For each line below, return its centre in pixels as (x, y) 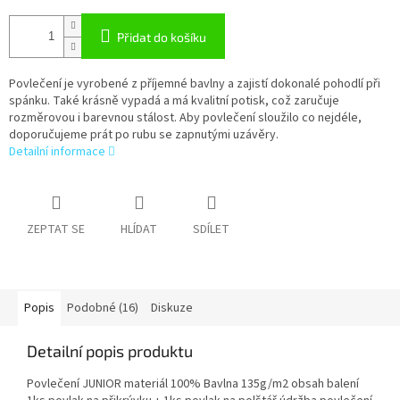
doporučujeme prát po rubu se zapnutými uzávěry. (144, 135)
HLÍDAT (139, 230)
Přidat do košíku (162, 37)
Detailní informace (57, 152)
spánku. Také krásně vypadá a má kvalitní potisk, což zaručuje (174, 101)
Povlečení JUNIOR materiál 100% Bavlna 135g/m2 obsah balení (193, 384)
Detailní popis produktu (110, 351)
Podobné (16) (103, 308)
